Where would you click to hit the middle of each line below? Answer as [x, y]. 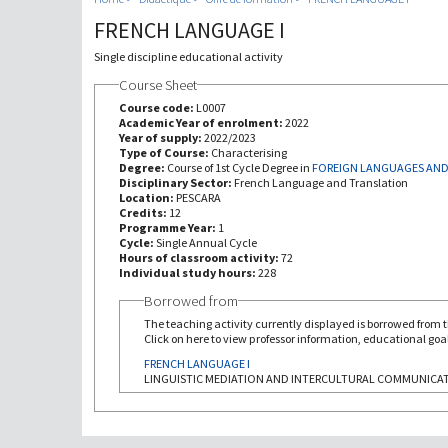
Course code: [157, 107]
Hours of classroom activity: [199, 257]
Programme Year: [168, 227]
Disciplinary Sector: [176, 182]
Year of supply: [161, 137]
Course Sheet [157, 84]
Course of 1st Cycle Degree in [239, 167]
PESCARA [198, 197]
